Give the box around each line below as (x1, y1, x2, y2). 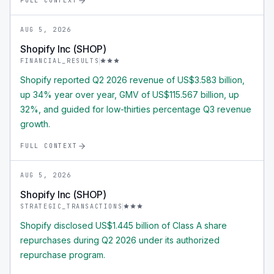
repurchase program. (20, 250, 105, 260)
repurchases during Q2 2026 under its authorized (20, 235, 220, 245)
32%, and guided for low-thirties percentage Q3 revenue (20, 104, 251, 114)
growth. (20, 119, 50, 129)
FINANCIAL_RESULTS (20, 57, 100, 65)
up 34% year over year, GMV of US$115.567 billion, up (20, 89, 239, 100)
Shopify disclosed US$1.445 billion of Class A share (20, 220, 227, 231)
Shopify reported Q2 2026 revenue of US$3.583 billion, (20, 75, 245, 85)
